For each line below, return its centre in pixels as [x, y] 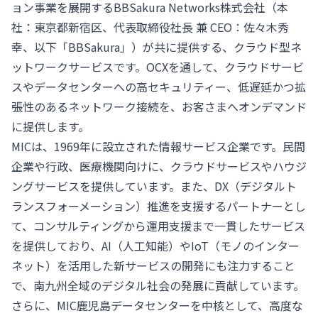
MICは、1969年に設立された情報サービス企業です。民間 [158, 146]
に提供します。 [50, 126]
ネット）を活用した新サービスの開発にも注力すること [153, 265]
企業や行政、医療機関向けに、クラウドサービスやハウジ [159, 166]
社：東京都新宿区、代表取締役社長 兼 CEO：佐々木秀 [150, 27]
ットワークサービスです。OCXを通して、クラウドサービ [158, 67]
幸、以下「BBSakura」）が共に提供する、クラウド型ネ [157, 47]
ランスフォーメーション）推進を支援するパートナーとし [159, 206]
